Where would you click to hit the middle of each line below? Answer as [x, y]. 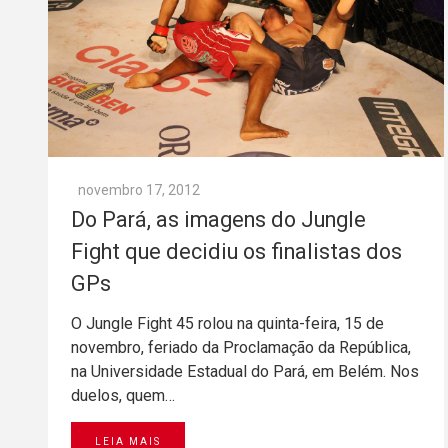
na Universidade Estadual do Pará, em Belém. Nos [245, 372]
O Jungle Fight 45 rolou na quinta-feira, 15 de [227, 324]
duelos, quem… [123, 396]
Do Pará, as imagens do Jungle [218, 220]
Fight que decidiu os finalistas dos [236, 252]
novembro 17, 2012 [139, 190]
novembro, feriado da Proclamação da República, [241, 348]
